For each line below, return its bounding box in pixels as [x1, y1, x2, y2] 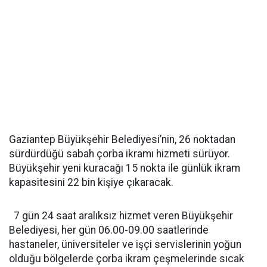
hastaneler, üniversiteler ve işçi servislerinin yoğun [9, 238, 241, 250]
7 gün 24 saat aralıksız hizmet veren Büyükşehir [9, 210, 233, 222]
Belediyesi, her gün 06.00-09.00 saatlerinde [9, 224, 209, 236]
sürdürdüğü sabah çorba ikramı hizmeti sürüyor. [9, 148, 230, 160]
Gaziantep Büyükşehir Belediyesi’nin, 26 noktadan [9, 133, 235, 145]
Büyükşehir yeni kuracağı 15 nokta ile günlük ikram [9, 162, 240, 174]
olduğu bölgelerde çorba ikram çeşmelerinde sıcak [9, 253, 244, 265]
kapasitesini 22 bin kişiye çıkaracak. [9, 176, 178, 188]
